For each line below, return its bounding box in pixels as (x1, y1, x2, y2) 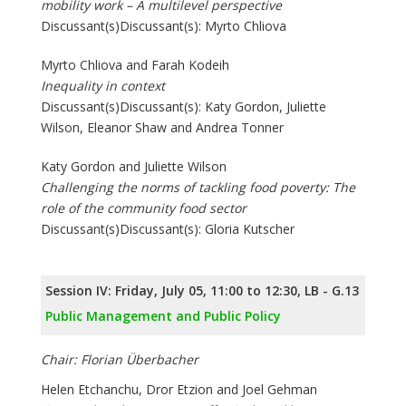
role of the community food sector (41, 199, 246, 217)
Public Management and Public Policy (45, 307, 281, 325)
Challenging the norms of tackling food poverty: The (41, 179, 355, 197)
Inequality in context (41, 77, 165, 95)
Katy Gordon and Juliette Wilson (41, 158, 227, 176)
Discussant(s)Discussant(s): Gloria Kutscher (41, 220, 295, 238)
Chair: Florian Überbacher (41, 351, 198, 369)
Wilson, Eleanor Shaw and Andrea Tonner (41, 119, 284, 137)
